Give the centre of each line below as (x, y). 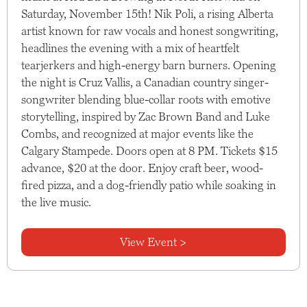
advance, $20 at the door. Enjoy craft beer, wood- (142, 168)
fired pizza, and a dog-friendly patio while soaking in (148, 185)
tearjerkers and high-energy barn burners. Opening (148, 65)
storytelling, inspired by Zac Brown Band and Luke (145, 116)
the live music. (56, 202)
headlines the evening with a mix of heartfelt (130, 48)
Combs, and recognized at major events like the (137, 133)
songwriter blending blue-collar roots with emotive (146, 99)
